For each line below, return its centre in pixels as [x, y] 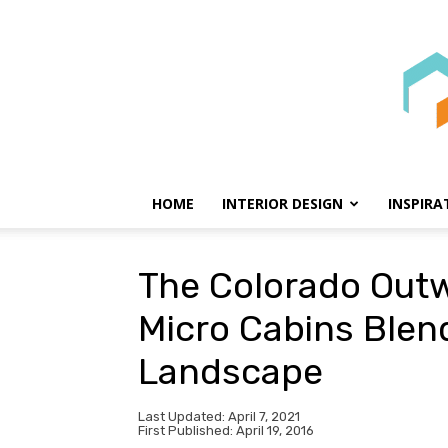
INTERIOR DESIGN [282, 203]
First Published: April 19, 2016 [226, 431]
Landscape [230, 371]
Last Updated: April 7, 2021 [219, 417]
